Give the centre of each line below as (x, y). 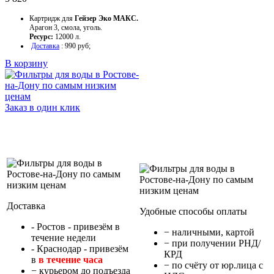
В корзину (26, 64)
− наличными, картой (209, 232)
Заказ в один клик (43, 108)
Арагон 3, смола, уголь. (66, 28)
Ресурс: (42, 37)
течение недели (64, 238)
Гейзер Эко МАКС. (106, 19)
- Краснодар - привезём (80, 249)
